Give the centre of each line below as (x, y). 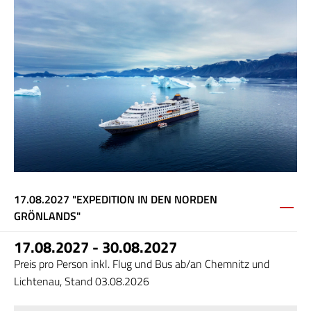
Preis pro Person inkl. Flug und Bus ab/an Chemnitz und (142, 264)
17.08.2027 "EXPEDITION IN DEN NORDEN (116, 200)
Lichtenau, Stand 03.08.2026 (82, 281)
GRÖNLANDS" (47, 216)
